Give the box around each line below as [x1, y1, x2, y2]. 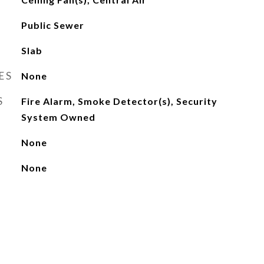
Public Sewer [21, 19, 84, 31]
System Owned [21, 111, 95, 123]
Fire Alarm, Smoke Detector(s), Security [21, 95, 217, 107]
